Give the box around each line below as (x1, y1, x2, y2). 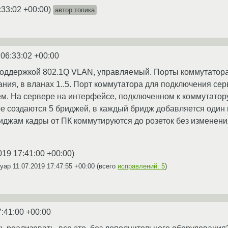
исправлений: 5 (118, 162, 165, 170)
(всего (95, 162, 118, 170)
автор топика (55, 6, 95, 14)
